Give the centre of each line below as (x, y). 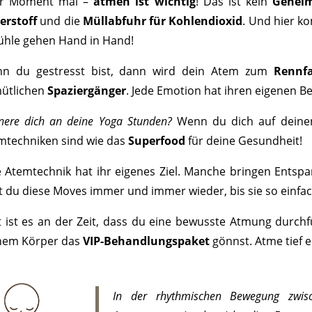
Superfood (156, 140)
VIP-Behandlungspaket (146, 241)
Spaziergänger (86, 90)
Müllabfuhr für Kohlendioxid (163, 21)
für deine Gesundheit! (243, 140)
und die (60, 21)
